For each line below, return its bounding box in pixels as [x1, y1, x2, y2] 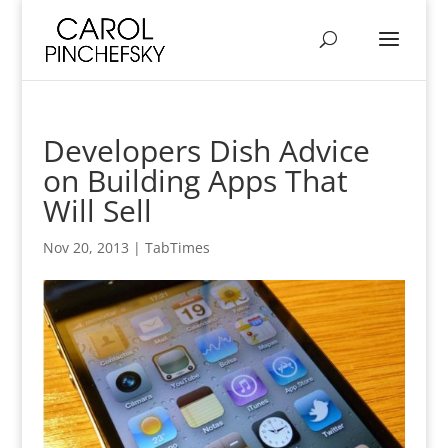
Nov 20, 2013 [42, 238, 129, 257]
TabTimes [144, 238, 210, 257]
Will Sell [42, 190, 152, 231]
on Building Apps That [42, 160, 348, 201]
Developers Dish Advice [42, 130, 370, 171]
